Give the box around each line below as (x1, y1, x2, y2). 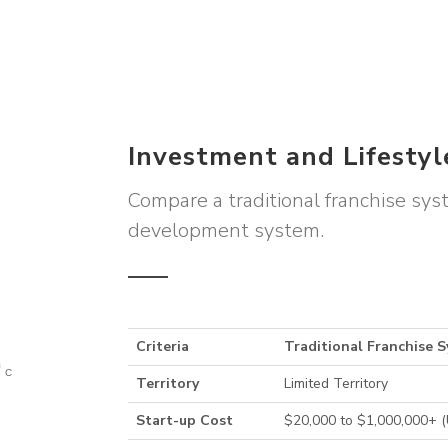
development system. (128, 217, 325, 245)
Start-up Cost (136, 411, 234, 431)
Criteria (136, 337, 190, 357)
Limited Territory (284, 374, 389, 394)
